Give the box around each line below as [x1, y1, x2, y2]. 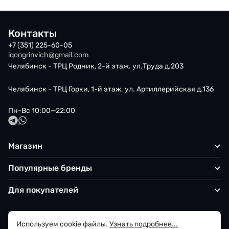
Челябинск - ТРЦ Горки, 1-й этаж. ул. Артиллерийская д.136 [8, 85, 214, 94]
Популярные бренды [8, 163, 92, 173]
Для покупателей [8, 185, 78, 195]
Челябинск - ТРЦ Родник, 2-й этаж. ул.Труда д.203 [8, 62, 184, 71]
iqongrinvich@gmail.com [8, 51, 88, 59]
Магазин [8, 141, 42, 151]
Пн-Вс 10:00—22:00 [8, 106, 75, 115]
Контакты [8, 27, 57, 39]
